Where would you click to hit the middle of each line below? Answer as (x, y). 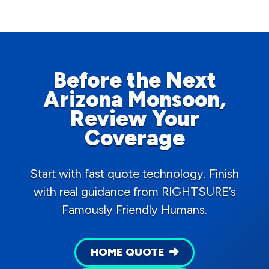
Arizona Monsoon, (134, 99)
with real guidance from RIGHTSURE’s (134, 191)
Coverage (134, 138)
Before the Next (134, 80)
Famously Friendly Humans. (134, 209)
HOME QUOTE (127, 252)
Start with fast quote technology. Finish (134, 173)
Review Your (134, 118)
